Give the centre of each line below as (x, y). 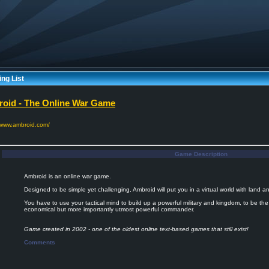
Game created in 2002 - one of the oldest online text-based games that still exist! (136, 229)
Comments (40, 242)
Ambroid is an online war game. (68, 176)
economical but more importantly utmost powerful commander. (109, 209)
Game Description (201, 154)
